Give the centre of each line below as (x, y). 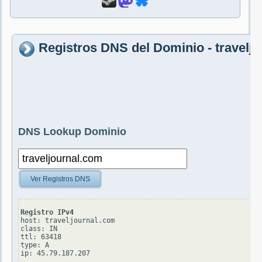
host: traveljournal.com (68, 221)
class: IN (39, 229)
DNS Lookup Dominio (72, 132)
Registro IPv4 (47, 213)
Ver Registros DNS (60, 179)
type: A (35, 245)
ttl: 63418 (41, 237)
